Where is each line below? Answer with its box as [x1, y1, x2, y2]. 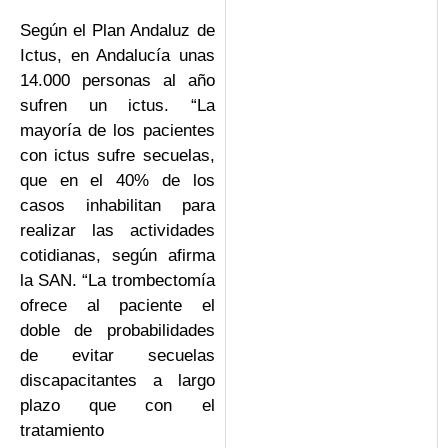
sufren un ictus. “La [20, 95, 215, 115]
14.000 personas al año [20, 70, 215, 90]
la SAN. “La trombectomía [20, 270, 215, 290]
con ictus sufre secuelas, [20, 145, 215, 165]
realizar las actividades [20, 220, 215, 240]
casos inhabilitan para [20, 195, 215, 215]
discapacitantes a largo [20, 370, 215, 390]
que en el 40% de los [20, 170, 215, 190]
